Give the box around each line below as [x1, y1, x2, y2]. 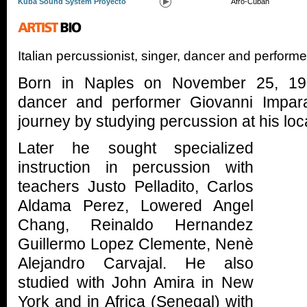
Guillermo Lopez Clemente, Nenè [18, 235, 254, 253]
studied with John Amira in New [18, 273, 254, 291]
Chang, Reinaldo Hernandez [18, 216, 254, 234]
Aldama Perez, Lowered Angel [18, 197, 254, 214]
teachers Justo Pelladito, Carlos [18, 177, 254, 195]
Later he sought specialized [18, 139, 254, 157]
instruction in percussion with [18, 158, 254, 176]
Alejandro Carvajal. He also [18, 254, 254, 272]
